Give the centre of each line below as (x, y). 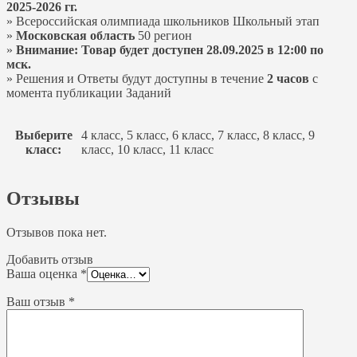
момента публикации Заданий (89, 92)
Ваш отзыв (37, 301)
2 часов (288, 78)
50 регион (163, 35)
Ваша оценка (43, 273)
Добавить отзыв (50, 259)
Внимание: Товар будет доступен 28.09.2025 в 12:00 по (170, 49)
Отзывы (43, 198)
